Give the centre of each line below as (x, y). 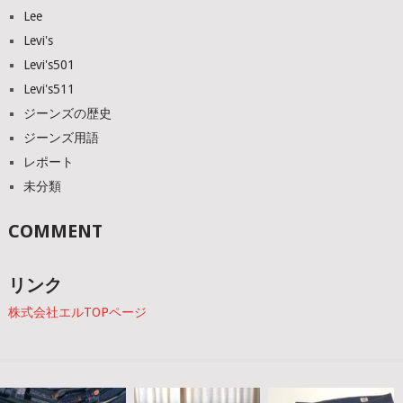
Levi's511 (49, 89)
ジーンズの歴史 (67, 113)
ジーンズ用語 (61, 138)
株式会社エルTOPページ (77, 312)
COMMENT (55, 231)
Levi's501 (49, 65)
